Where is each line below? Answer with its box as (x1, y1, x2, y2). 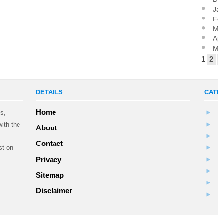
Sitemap (36, 170, 64, 179)
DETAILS (36, 88, 63, 96)
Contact (36, 139, 63, 148)
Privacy (36, 155, 61, 163)
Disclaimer (36, 186, 72, 195)
